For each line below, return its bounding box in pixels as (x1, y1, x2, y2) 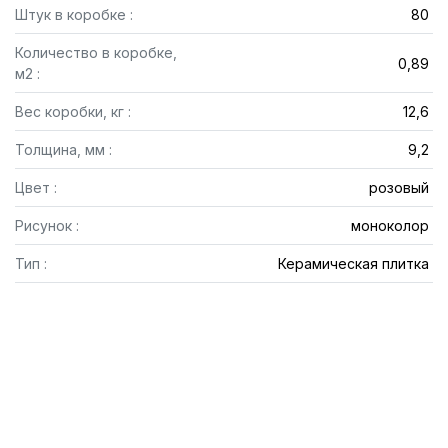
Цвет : (15, 179, 57, 196)
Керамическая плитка (277, 255, 429, 272)
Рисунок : (15, 217, 79, 234)
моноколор (350, 217, 429, 234)
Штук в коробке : (15, 6, 133, 23)
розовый (368, 179, 429, 196)
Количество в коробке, (15, 44, 177, 61)
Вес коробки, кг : (15, 103, 131, 120)
